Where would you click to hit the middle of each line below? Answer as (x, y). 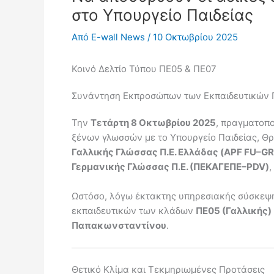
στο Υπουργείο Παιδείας (162, 15)
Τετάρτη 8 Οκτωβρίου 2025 (153, 123)
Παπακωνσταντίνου (119, 225)
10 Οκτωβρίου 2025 (195, 37)
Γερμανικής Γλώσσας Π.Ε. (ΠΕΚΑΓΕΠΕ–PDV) (170, 167)
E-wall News (119, 37)
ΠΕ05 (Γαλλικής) (234, 211)
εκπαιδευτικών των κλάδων (134, 211)
